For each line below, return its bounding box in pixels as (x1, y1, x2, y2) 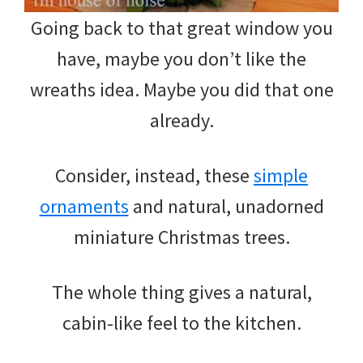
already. (149, 107, 214, 133)
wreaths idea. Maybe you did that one (29, 76, 334, 102)
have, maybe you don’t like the (57, 45, 306, 71)
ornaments (39, 193, 129, 219)
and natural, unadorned (128, 193, 324, 219)
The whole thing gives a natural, (51, 279, 312, 305)
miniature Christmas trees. (73, 224, 290, 250)
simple (254, 162, 308, 188)
